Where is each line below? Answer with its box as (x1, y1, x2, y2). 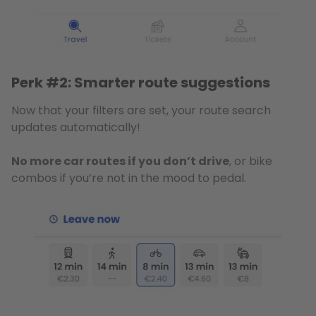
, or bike (229, 152, 272, 169)
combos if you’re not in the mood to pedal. (11, 169, 246, 186)
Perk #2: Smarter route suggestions (11, 72, 270, 92)
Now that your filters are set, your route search (11, 102, 271, 119)
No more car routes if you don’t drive (11, 152, 229, 169)
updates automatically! (11, 119, 140, 135)
